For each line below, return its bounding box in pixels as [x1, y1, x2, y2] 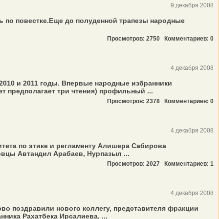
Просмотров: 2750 [107, 35, 164, 42]
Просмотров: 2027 [107, 160, 164, 167]
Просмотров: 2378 [107, 98, 164, 105]
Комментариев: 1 [164, 160, 214, 167]
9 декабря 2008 [171, 2, 214, 9]
